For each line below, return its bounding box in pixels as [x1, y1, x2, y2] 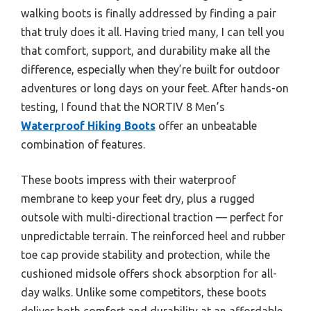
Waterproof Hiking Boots [21, 119, 155, 132]
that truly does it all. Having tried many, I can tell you [21, 26, 285, 38]
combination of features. [21, 138, 145, 151]
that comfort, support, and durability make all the [21, 44, 270, 57]
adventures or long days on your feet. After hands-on [21, 82, 289, 94]
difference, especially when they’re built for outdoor [21, 63, 280, 76]
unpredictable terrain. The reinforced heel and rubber [21, 230, 285, 242]
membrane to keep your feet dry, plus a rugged [21, 192, 255, 205]
